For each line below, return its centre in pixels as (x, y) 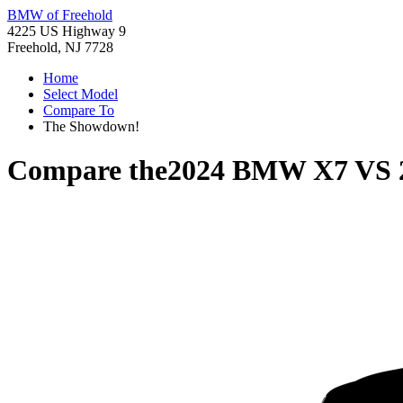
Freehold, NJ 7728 (60, 47)
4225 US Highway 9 (67, 31)
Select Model (81, 94)
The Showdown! (91, 126)
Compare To (79, 110)
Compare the (87, 170)
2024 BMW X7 (258, 170)
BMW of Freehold (60, 15)
